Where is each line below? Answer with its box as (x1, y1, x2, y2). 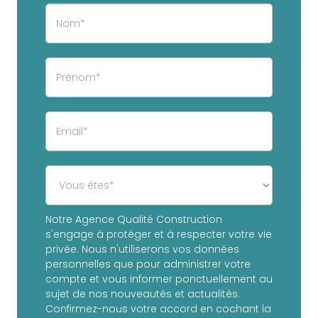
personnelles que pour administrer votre (45, 257, 251, 272)
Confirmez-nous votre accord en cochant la (45, 302, 271, 317)
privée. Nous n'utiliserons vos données (45, 242, 239, 257)
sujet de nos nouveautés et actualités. (45, 287, 240, 302)
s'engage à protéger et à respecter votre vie (45, 227, 272, 242)
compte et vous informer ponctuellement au (45, 272, 273, 287)
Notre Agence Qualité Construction (45, 212, 222, 227)
